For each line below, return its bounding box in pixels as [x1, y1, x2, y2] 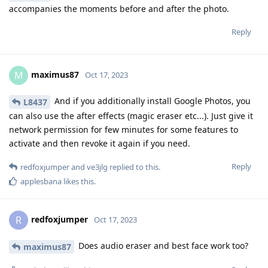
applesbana [20, 176, 62, 187]
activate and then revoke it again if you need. [9, 138, 190, 150]
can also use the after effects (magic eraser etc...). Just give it [9, 110, 253, 122]
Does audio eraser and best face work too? [76, 240, 248, 252]
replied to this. [108, 162, 160, 173]
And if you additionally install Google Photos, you [52, 95, 251, 107]
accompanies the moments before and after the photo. [9, 3, 229, 15]
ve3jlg [87, 162, 108, 173]
